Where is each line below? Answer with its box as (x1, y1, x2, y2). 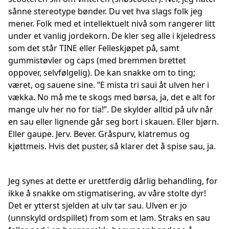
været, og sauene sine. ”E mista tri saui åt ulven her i (8, 79, 209, 90)
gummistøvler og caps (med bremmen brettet (8, 55, 186, 66)
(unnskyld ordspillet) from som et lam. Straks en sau (8, 212, 210, 223)
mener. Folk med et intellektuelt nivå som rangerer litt (8, 18, 215, 29)
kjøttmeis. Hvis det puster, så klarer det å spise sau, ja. (8, 141, 216, 152)
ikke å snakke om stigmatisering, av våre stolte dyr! (8, 188, 206, 199)
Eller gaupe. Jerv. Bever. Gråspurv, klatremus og (8, 128, 190, 140)
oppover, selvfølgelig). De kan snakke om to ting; (8, 67, 195, 78)
